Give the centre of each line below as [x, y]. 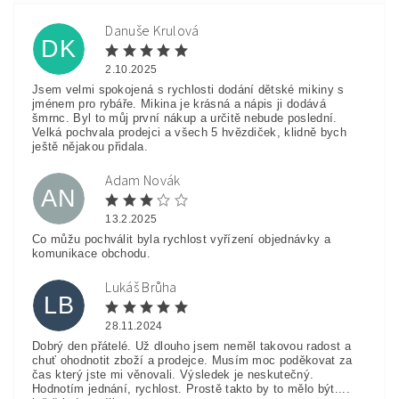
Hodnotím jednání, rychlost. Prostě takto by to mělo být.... [191, 389]
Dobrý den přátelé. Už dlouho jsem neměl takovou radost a [191, 346]
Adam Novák [143, 180]
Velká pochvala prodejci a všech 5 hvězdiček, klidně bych [189, 133]
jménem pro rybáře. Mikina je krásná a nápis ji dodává [179, 104]
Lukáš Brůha [141, 287]
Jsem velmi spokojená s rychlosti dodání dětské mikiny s [188, 90]
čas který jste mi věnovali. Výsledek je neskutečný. [173, 375]
